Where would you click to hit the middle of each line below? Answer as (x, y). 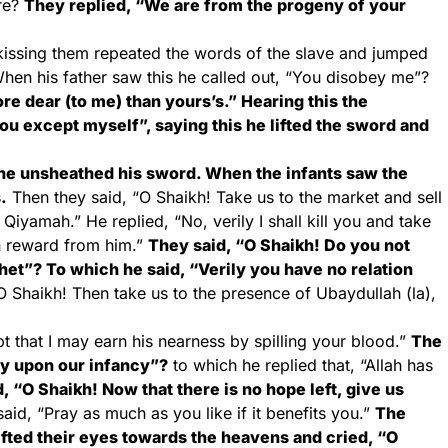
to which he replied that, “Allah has (300, 365)
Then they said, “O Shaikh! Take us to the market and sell (224, 197)
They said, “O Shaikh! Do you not (279, 245)
